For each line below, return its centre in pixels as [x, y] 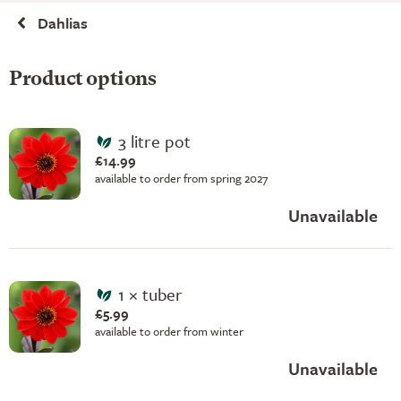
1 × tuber [150, 294]
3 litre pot [154, 141]
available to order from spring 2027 [181, 178]
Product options [83, 80]
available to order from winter [169, 331]
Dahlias [63, 23]
